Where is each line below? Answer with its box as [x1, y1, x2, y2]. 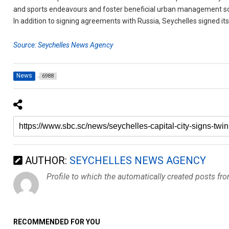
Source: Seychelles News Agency [13, 40, 113, 49]
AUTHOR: [22, 154, 70, 167]
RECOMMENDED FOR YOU [13, 217, 101, 226]
